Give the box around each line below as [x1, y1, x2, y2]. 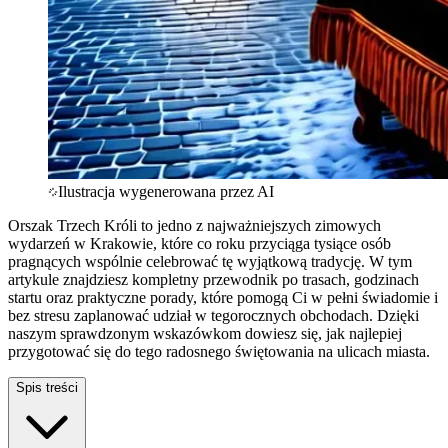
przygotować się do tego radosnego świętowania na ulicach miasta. [8, 342, 430, 360]
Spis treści [16, 379, 78, 395]
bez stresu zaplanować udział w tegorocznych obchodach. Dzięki [8, 306, 419, 324]
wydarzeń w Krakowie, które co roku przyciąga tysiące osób [8, 234, 391, 252]
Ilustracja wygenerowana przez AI [58, 182, 274, 200]
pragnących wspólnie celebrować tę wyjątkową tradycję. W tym [8, 252, 412, 270]
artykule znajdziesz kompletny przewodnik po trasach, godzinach [8, 270, 419, 288]
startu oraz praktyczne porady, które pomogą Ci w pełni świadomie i [8, 288, 438, 306]
